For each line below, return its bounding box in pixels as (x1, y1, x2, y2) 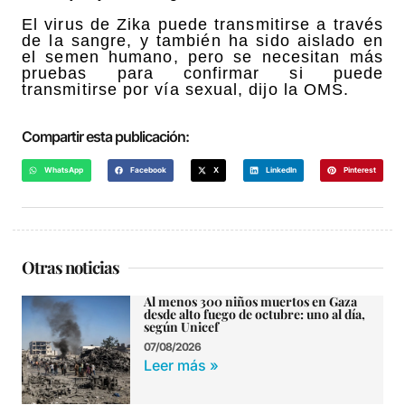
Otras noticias (22, 256, 119, 279)
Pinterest (343, 165, 376, 174)
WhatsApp (44, 165, 84, 174)
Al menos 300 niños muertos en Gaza (144, 293, 357, 311)
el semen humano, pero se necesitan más (22, 47, 383, 66)
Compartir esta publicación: (22, 127, 189, 146)
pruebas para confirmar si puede (22, 63, 383, 82)
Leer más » (144, 356, 219, 375)
